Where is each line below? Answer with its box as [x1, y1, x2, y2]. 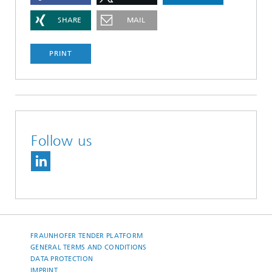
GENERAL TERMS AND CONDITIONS [30, 243, 147, 251]
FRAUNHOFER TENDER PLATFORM [30, 231, 143, 240]
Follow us [31, 132, 92, 149]
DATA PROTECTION [30, 254, 93, 263]
